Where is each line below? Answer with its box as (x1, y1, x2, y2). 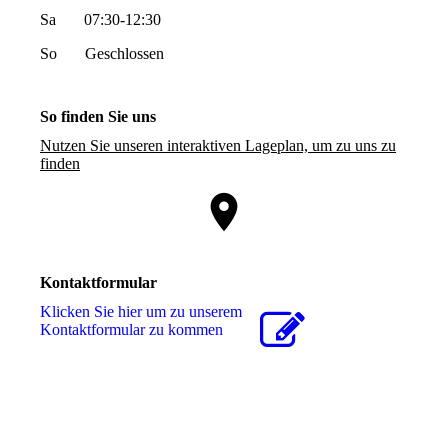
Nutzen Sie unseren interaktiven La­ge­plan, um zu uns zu (40, 137, 396, 155)
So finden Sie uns (40, 107, 156, 125)
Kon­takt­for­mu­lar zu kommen (40, 321, 223, 339)
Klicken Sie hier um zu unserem (40, 303, 242, 321)
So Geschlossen (40, 44, 164, 62)
